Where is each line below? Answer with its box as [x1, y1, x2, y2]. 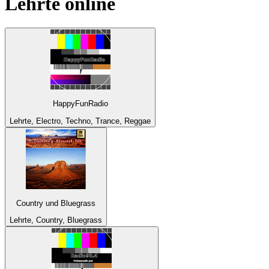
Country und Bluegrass [16, 199, 95, 208]
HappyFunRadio [52, 99, 108, 109]
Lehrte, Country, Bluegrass [10, 216, 102, 225]
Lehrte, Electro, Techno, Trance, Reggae [10, 116, 151, 125]
